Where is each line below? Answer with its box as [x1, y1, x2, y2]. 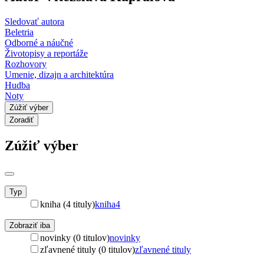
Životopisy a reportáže [5, 48, 88, 58]
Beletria [5, 27, 34, 37]
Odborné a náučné [5, 37, 73, 48]
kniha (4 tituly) [40, 199, 95, 209]
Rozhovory [5, 58, 47, 69]
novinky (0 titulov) [40, 232, 110, 243]
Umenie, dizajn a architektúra [5, 69, 114, 80]
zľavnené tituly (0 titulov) [40, 244, 135, 255]
